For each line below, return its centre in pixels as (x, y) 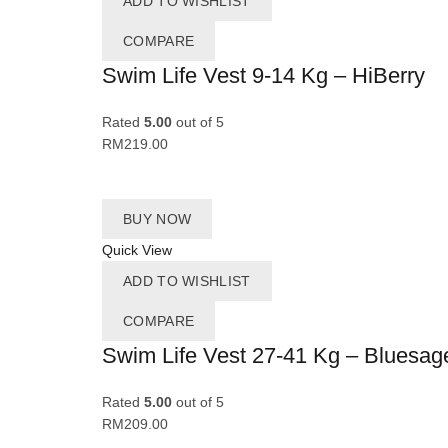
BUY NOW (157, 219)
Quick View (137, 250)
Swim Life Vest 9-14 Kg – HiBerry (263, 76)
